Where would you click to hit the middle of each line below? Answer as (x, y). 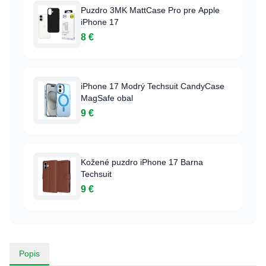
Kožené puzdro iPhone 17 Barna (142, 162)
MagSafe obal (107, 98)
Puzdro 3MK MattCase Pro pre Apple (150, 10)
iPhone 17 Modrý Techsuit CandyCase (153, 86)
